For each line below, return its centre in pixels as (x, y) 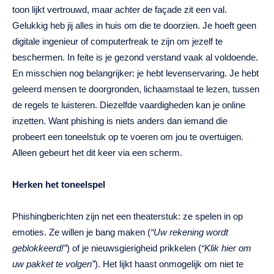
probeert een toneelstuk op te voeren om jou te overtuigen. (128, 137)
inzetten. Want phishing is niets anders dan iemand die (120, 121)
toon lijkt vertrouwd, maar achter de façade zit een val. (120, 10)
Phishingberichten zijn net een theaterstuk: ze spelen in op (128, 217)
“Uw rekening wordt (189, 232)
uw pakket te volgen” (54, 264)
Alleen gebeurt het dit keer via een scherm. (97, 153)
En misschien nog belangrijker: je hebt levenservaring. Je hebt (135, 73)
